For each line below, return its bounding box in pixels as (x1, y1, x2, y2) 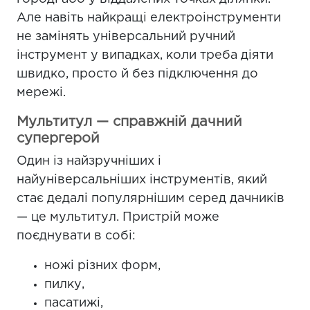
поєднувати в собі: (17, 230, 136, 241)
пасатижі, (44, 298, 103, 309)
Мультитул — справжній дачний (17, 116, 242, 128)
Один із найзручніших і (17, 156, 161, 167)
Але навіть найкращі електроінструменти (17, 12, 281, 24)
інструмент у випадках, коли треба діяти (17, 50, 273, 61)
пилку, (44, 279, 84, 290)
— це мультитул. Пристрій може (17, 212, 219, 223)
